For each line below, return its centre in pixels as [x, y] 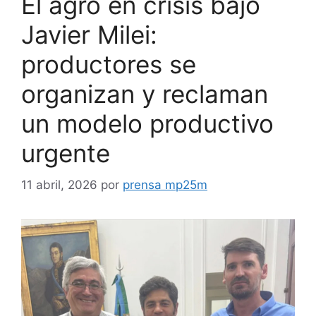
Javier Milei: [89, 35]
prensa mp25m [165, 184]
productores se [109, 64]
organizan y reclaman [145, 94]
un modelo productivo [147, 123]
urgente [66, 153]
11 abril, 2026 [59, 184]
